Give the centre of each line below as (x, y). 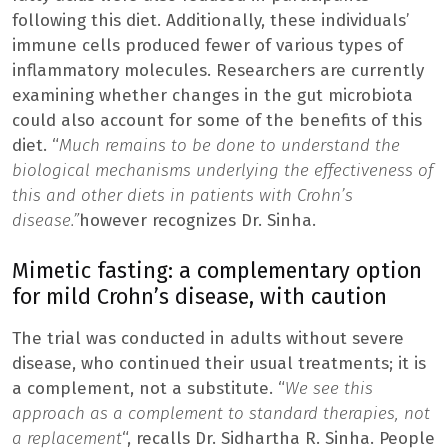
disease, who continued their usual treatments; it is (219, 364)
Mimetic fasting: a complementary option (217, 271)
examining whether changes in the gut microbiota (212, 96)
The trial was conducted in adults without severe (208, 339)
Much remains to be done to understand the (229, 146)
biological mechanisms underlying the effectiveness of (222, 171)
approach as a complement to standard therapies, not (221, 414)
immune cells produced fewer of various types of (207, 46)
